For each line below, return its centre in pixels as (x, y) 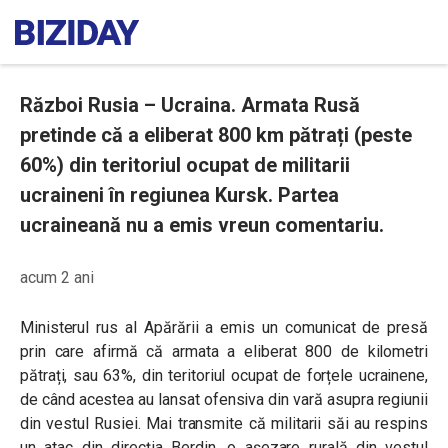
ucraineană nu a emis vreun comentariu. (202, 225)
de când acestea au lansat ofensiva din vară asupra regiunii (224, 399)
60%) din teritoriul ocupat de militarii (185, 165)
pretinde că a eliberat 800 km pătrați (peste (216, 135)
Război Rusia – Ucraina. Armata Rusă (190, 105)
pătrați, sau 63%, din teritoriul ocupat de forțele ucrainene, (224, 375)
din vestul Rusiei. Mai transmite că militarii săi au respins (224, 423)
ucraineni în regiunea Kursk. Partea (179, 195)
